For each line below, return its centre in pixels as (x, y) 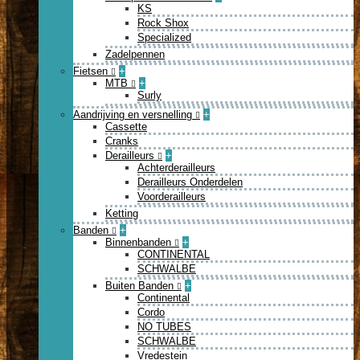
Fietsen (92, 71)
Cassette (126, 127)
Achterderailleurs (176, 168)
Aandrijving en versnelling (134, 115)
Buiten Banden (141, 286)
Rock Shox (163, 23)
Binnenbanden (140, 242)
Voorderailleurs (172, 196)
